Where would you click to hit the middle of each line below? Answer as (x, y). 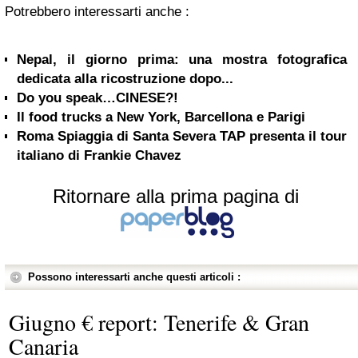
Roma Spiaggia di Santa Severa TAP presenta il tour (182, 136)
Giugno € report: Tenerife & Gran (159, 322)
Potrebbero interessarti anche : (97, 11)
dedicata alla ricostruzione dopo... (125, 78)
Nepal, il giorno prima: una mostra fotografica (182, 59)
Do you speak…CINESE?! (97, 97)
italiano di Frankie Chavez (99, 155)
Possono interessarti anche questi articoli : (134, 276)
